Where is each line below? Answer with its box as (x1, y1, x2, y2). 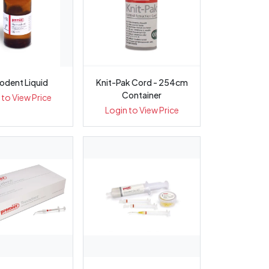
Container (122, 89, 162, 100)
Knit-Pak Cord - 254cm (95, 77, 188, 88)
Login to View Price (104, 104, 179, 115)
